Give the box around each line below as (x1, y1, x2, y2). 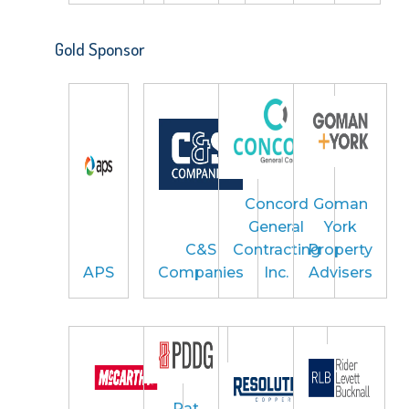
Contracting (232, 240, 320, 258)
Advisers (308, 263, 372, 281)
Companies (157, 263, 244, 281)
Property (308, 240, 373, 258)
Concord (244, 194, 309, 213)
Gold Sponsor (54, 37, 144, 61)
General (248, 217, 305, 236)
